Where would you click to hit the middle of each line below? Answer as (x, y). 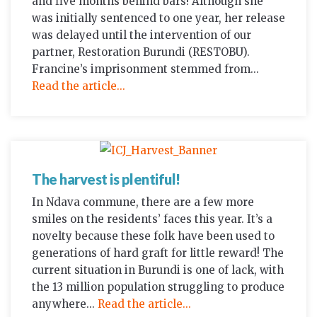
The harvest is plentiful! (106, 179)
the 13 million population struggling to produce (158, 287)
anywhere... (65, 304)
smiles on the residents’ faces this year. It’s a (152, 219)
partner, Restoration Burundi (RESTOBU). (141, 52)
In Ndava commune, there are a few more (143, 202)
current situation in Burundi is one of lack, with (158, 270)
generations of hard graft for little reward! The (158, 253)
